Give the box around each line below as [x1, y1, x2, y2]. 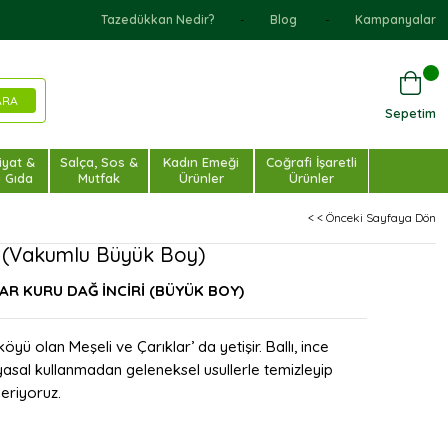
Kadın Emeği [163, 154, 239, 170]
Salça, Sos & [59, 154, 138, 170]
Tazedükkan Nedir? [101, 12, 215, 27]
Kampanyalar [355, 12, 436, 27]
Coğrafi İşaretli [265, 154, 357, 170]
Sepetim [385, 105, 436, 121]
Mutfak [77, 170, 120, 186]
